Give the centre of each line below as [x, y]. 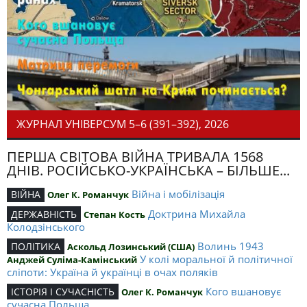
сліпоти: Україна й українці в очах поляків [112, 272]
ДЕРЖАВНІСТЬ [44, 214]
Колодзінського [46, 227]
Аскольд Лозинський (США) [131, 247]
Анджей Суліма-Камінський [72, 260]
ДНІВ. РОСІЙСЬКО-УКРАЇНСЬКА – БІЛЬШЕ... [148, 171]
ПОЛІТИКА [36, 247]
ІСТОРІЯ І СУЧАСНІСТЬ [63, 292]
